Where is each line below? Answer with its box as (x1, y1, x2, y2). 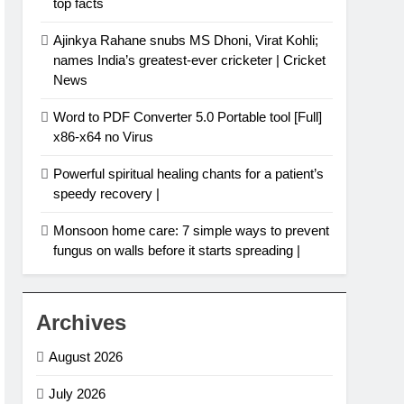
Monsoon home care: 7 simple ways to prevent (53, 223, 330, 239)
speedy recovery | (53, 186, 161, 202)
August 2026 (49, 349, 124, 365)
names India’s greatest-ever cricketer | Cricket (53, 52, 326, 69)
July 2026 (49, 386, 106, 402)
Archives (36, 310, 127, 335)
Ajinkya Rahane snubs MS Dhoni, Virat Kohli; (53, 32, 319, 49)
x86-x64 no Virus (53, 129, 154, 145)
